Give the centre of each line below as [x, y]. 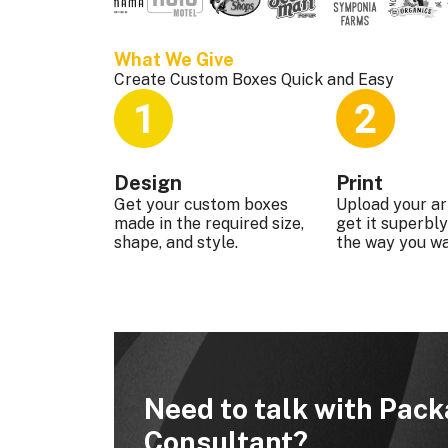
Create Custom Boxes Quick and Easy [254, 80]
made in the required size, [209, 224]
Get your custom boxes [201, 205]
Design [148, 183]
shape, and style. [176, 243]
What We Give [176, 60]
